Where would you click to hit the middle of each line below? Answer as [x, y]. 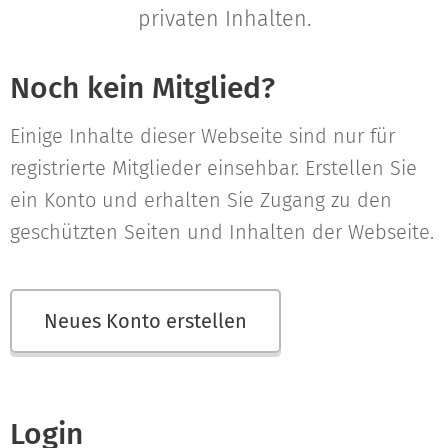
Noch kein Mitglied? [142, 88]
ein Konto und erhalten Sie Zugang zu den [201, 200]
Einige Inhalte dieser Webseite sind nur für [202, 136]
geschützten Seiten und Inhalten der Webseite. [222, 232]
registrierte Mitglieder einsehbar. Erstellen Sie [213, 168]
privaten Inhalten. [224, 19]
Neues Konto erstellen [145, 321]
